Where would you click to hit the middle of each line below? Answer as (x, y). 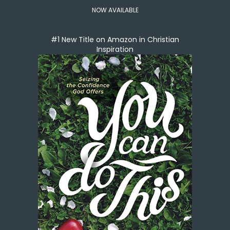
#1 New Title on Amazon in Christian (115, 40)
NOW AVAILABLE (115, 10)
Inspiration (115, 50)
